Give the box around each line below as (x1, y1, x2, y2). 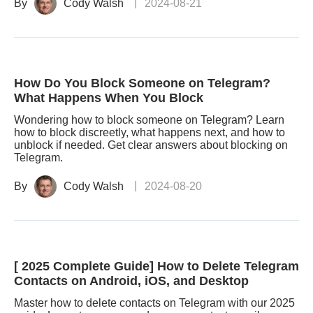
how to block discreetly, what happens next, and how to (14, 126, 285, 138)
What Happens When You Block (14, 91, 203, 105)
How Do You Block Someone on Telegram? (14, 76, 270, 90)
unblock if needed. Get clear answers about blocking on (14, 139, 288, 151)
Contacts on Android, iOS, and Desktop (14, 274, 249, 288)
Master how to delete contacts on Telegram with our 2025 (14, 297, 295, 309)
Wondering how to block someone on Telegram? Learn (14, 114, 284, 126)
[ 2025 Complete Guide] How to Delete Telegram (14, 259, 299, 273)
